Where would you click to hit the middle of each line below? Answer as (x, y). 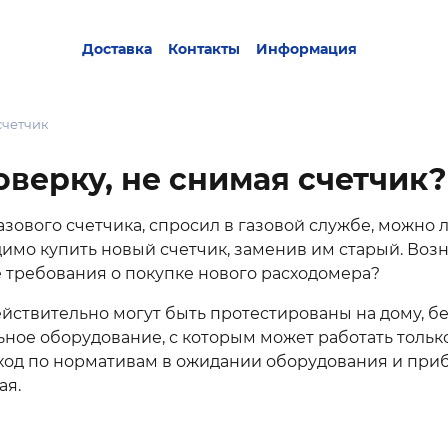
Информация (307, 49)
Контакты (204, 49)
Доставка (117, 49)
